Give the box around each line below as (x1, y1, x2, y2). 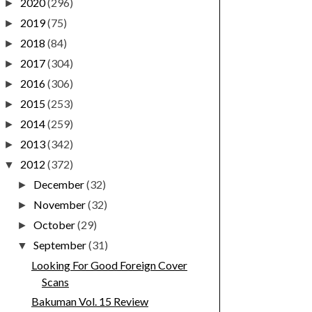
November (33, 198, 88, 212)
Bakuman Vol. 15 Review (31, 295, 148, 309)
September (33, 238, 89, 252)
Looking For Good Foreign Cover (31, 258, 187, 272)
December (33, 178, 87, 192)
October (33, 218, 78, 232)
